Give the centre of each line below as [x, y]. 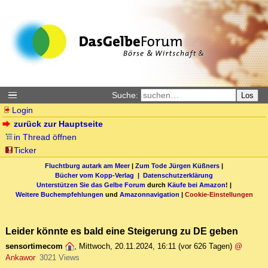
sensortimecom [34, 246]
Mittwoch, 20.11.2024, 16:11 [127, 246]
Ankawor [20, 258]
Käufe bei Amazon [197, 185]
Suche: [125, 95]
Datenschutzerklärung [178, 175]
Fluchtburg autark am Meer [87, 165]
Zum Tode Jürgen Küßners [177, 165]
